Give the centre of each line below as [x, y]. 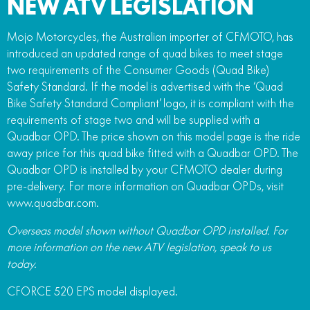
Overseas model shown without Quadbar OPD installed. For [147, 230]
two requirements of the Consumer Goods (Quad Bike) [138, 70]
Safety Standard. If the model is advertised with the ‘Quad [145, 86]
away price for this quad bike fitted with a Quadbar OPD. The [153, 153]
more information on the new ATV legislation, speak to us [139, 247]
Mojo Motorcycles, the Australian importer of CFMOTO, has [150, 36]
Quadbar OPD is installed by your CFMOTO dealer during [145, 169]
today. [22, 263]
